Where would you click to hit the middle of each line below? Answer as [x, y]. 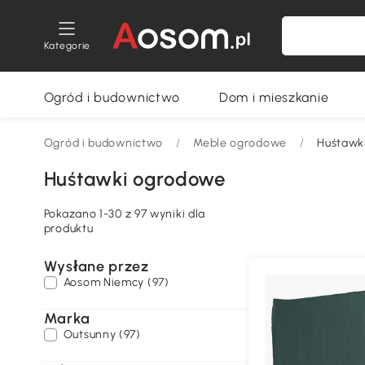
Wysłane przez [96, 266]
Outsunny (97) [102, 334]
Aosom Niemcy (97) [116, 282]
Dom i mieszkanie [274, 97]
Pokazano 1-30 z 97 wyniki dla [125, 214]
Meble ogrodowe [240, 143]
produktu [68, 229]
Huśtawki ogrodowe [134, 179]
